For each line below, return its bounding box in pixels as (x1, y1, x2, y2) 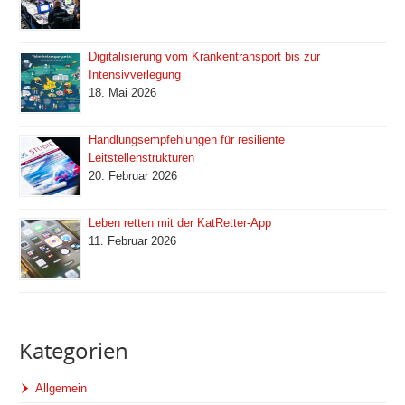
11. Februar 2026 (89, 234, 177, 249)
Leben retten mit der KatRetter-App (89, 216, 272, 231)
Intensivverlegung (89, 68, 182, 82)
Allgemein (35, 381, 88, 395)
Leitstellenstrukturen (89, 151, 195, 165)
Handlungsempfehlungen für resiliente (89, 133, 286, 147)
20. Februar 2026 (89, 169, 178, 184)
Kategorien (19, 335, 129, 366)
